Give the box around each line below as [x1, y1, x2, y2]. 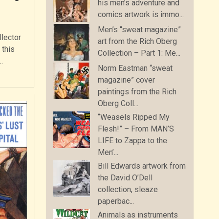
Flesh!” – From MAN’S [98, 124, 175, 133]
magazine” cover [98, 75, 155, 85]
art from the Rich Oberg [98, 36, 177, 46]
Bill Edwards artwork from [98, 161, 186, 171]
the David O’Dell [98, 173, 153, 182]
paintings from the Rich [98, 87, 177, 96]
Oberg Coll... [98, 98, 139, 108]
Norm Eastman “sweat [98, 63, 173, 73]
